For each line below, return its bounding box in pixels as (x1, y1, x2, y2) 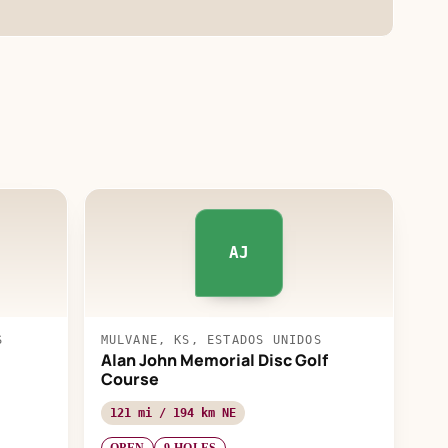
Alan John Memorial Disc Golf (100, 348, 328, 371)
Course (100, 367, 159, 390)
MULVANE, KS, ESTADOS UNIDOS (100, 332, 322, 347)
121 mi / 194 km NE (109, 405, 236, 420)
